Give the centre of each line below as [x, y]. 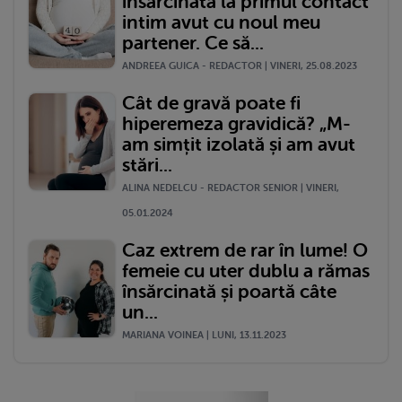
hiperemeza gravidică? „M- [236, 123]
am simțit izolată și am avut [239, 144]
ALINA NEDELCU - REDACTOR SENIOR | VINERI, [231, 188]
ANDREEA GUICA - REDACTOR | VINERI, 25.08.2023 [240, 66]
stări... [147, 165]
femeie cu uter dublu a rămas [246, 271]
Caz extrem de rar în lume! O [245, 250]
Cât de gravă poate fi [211, 103]
